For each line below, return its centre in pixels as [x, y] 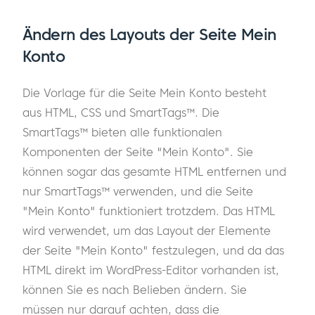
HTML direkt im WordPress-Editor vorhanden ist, [151, 270]
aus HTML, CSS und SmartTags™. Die [121, 112]
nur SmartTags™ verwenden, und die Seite [138, 191]
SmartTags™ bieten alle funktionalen [122, 132]
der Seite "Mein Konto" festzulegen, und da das [153, 250]
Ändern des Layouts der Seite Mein [149, 34]
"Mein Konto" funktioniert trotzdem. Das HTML [149, 211]
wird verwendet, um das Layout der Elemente [147, 230]
